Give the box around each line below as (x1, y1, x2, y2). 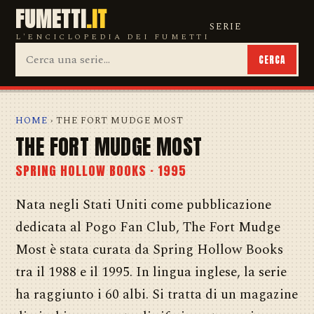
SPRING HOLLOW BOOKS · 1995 (15, 161, 186, 180)
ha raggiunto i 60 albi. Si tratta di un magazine (15, 285, 298, 305)
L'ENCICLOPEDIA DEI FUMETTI (15, 31, 210, 43)
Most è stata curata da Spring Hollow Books (15, 240, 283, 260)
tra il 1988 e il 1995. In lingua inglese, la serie (15, 262, 287, 282)
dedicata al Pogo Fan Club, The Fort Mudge (15, 217, 280, 238)
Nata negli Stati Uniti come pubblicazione (15, 195, 271, 215)
